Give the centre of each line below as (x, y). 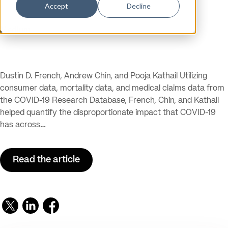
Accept (57, 6)
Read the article (46, 160)
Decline (139, 6)
